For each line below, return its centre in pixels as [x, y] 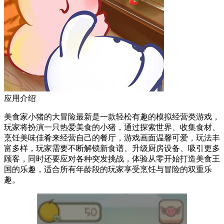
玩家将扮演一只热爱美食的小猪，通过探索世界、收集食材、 [112, 127]
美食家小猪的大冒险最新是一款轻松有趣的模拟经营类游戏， [112, 116]
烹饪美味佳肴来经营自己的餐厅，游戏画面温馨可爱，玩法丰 [112, 137]
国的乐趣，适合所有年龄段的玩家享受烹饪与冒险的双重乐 [108, 169]
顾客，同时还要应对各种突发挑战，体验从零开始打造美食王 [112, 158]
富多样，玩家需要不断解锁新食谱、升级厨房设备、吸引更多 [112, 148]
